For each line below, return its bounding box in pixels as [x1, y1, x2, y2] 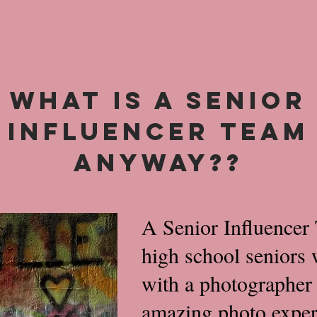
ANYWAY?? [73, 147, 243, 178]
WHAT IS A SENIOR [10, 85, 306, 115]
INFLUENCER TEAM [7, 116, 309, 146]
